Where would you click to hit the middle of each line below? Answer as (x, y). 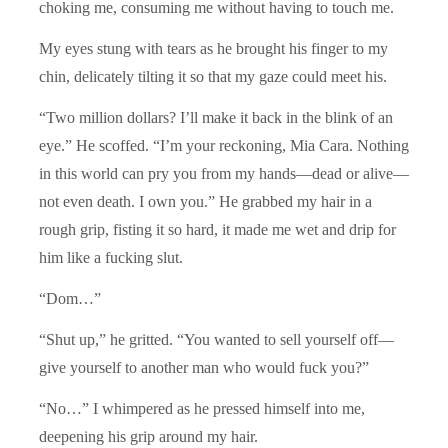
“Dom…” (70, 298)
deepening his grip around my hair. (148, 436)
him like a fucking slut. (111, 257)
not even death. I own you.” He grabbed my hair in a (205, 201)
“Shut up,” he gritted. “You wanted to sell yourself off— (216, 339)
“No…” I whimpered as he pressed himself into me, (202, 408)
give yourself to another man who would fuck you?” (204, 367)
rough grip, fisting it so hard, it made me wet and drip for (217, 229)
